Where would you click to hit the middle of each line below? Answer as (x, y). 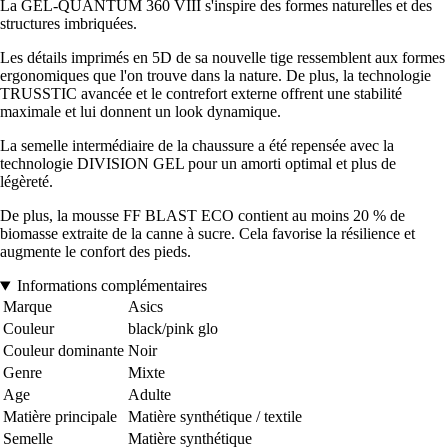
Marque (27, 307)
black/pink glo (173, 329)
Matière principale (60, 417)
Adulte (149, 395)
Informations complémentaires (111, 286)
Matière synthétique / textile (215, 417)
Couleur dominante (63, 351)
